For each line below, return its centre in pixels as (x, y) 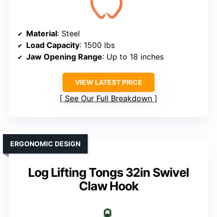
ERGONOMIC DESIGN (45, 144)
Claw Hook (108, 186)
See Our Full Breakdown (108, 99)
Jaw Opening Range (64, 57)
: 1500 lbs (97, 45)
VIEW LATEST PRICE (108, 82)
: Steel (69, 34)
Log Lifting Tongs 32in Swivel (108, 173)
